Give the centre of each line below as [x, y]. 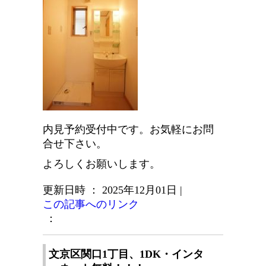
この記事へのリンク [91, 205]
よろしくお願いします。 [102, 164]
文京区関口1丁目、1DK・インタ [126, 254]
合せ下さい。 [75, 144]
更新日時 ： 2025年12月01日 [110, 190]
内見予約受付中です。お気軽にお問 [128, 130]
